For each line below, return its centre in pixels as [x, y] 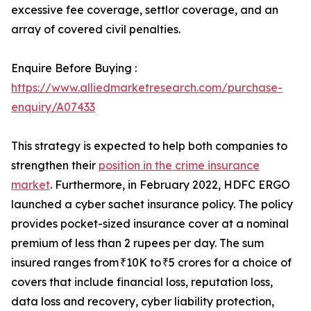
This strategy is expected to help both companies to [149, 146]
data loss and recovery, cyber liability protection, [143, 302]
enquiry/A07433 [53, 107]
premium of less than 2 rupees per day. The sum [137, 243]
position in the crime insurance [179, 166]
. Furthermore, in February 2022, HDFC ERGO [170, 185]
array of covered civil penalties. [96, 30]
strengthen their [55, 166]
